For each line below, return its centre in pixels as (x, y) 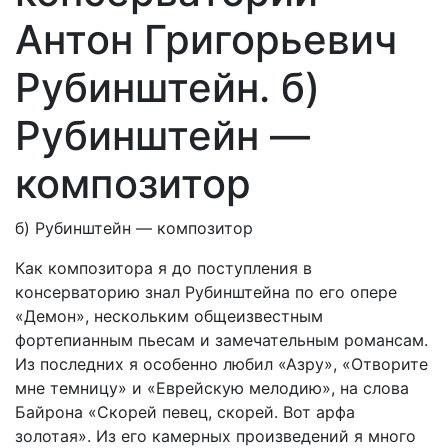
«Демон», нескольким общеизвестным (169, 316)
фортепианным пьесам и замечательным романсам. (221, 340)
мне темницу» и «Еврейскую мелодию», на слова (212, 388)
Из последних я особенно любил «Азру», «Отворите (221, 364)
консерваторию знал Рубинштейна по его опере (206, 292)
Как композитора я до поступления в (163, 268)
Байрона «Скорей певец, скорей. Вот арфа (185, 412)
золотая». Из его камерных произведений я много (215, 436)
